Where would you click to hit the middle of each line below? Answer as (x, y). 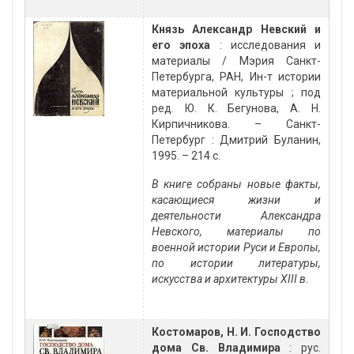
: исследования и (265, 45)
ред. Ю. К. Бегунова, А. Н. (236, 109)
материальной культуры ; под (236, 93)
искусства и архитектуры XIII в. (230, 279)
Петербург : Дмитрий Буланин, (236, 140)
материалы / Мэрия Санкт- (236, 61)
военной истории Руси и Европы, (236, 248)
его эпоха (181, 45)
